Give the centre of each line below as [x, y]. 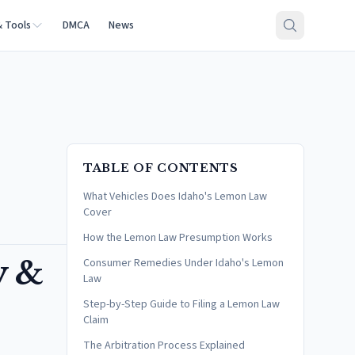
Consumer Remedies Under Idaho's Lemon [183, 263]
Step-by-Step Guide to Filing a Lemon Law [181, 304]
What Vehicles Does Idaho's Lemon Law [175, 197]
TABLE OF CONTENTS [161, 168]
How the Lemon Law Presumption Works [178, 238]
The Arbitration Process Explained [164, 345]
